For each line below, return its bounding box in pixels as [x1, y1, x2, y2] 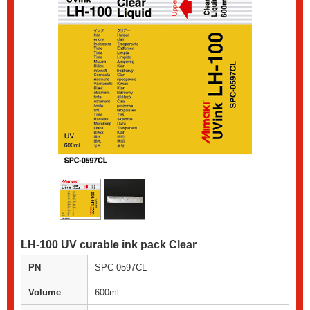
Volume [28, 287, 61, 298]
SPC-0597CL [95, 262, 147, 273]
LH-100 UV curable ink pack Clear [21, 239, 197, 251]
